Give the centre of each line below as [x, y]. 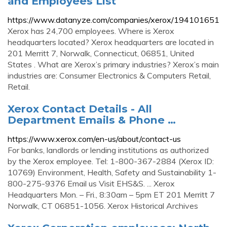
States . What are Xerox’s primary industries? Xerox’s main [113, 64]
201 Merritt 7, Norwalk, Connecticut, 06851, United [101, 53]
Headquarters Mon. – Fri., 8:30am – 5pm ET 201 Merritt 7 [111, 195]
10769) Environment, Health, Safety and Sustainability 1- [112, 172]
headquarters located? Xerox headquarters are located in [111, 42]
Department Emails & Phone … [92, 120]
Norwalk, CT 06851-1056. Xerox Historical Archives [103, 206]
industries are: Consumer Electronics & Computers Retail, [109, 75]
